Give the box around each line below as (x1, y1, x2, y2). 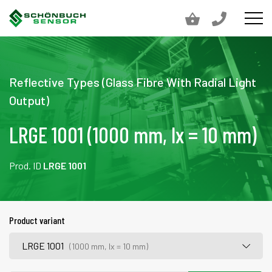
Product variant (9, 214, 65, 226)
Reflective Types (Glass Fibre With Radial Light (9, 75, 256, 89)
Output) (9, 93, 49, 107)
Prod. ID (9, 160, 43, 171)
